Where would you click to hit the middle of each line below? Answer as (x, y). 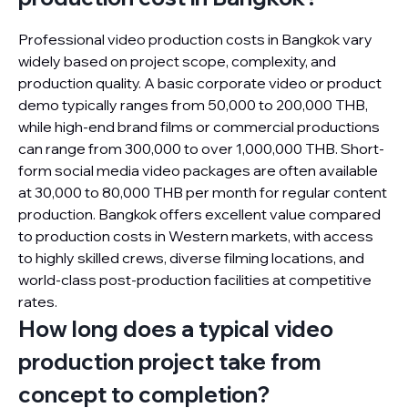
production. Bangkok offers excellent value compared (199, 214)
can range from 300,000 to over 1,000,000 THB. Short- (201, 148)
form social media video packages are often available (198, 170)
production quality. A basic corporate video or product (200, 83)
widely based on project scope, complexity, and (177, 61)
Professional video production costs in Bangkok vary (195, 39)
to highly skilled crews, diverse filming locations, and (191, 258)
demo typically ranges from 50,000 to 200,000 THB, (193, 105)
